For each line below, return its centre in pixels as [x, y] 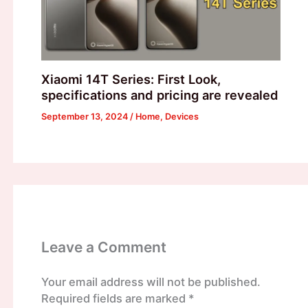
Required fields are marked [114, 299]
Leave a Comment [103, 247]
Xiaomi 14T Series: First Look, [131, 79]
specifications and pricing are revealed [159, 95]
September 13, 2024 [85, 117]
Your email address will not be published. [151, 282]
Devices [181, 117]
